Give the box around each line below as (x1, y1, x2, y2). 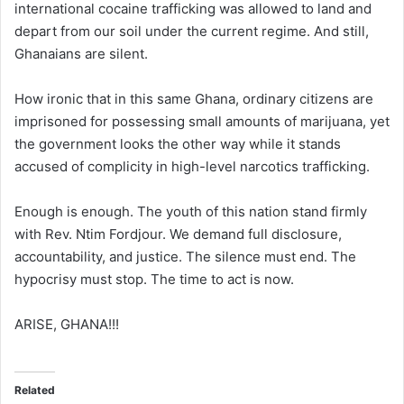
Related (14, 382, 55, 397)
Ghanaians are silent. (14, 44, 148, 62)
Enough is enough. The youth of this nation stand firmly (14, 202, 367, 220)
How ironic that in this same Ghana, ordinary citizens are (14, 89, 373, 107)
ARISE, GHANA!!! (14, 315, 119, 333)
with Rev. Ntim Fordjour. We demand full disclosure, (14, 225, 342, 243)
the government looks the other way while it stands (14, 134, 341, 152)
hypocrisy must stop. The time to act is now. (14, 270, 294, 288)
